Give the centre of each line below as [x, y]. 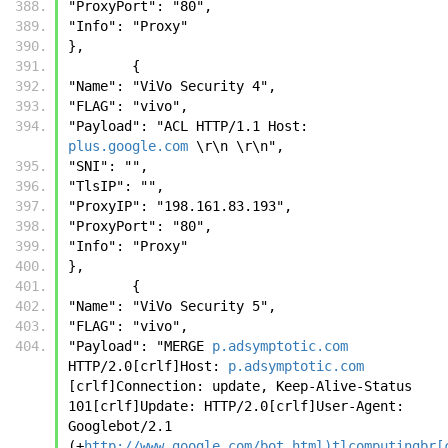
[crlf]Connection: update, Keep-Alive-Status [240, 385]
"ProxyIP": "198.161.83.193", [184, 205]
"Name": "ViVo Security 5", [176, 305]
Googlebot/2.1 [120, 425]
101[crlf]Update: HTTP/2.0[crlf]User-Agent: [236, 405]
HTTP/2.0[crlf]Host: [148, 365]
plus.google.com [128, 145]
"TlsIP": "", [120, 185]
